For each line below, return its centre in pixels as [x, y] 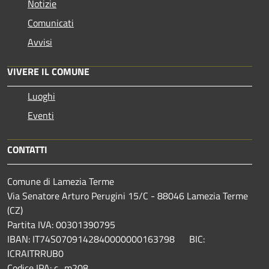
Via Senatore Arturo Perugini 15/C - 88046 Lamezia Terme [128, 195]
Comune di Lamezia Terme [61, 181]
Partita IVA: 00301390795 [61, 224]
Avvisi [40, 42]
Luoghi [41, 96]
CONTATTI [27, 149]
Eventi [41, 115]
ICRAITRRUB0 [35, 253]
